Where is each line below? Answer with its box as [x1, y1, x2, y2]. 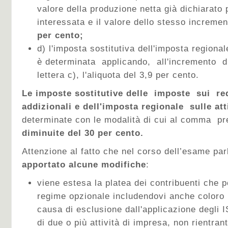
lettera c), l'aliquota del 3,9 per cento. [37, 70, 199, 80]
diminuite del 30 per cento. [22, 128, 144, 138]
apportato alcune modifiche [22, 160, 146, 169]
